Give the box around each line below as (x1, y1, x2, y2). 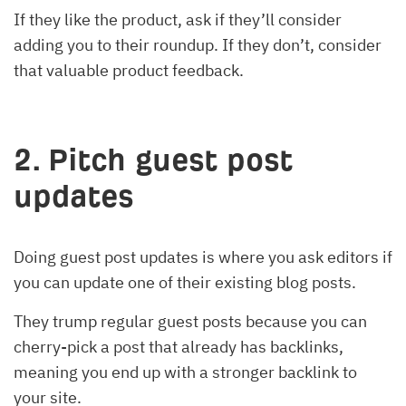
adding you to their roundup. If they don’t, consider (14, 34, 382, 55)
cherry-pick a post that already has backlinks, (14, 335, 343, 357)
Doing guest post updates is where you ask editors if (14, 246, 392, 267)
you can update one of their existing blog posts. (14, 271, 360, 293)
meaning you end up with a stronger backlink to (14, 361, 357, 382)
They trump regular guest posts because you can (14, 310, 367, 332)
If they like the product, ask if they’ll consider (14, 8, 342, 30)
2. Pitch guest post (14, 142, 293, 177)
